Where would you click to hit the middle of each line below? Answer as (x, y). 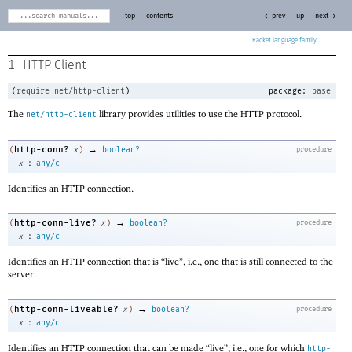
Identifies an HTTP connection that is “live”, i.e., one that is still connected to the (170, 262)
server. (22, 274)
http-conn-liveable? (66, 309)
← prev (275, 16)
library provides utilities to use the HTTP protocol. (199, 114)
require (33, 91)
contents (159, 16)
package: (285, 91)
